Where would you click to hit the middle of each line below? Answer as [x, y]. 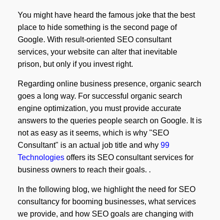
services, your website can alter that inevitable [97, 52]
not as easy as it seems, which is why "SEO [93, 133]
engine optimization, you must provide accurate [99, 109]
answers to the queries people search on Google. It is [110, 121]
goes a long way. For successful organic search [100, 96]
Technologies [41, 158]
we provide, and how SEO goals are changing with [105, 214]
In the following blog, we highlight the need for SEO [106, 190]
